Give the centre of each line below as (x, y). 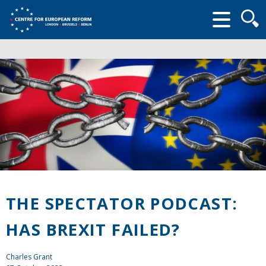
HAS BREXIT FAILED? (93, 229)
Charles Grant (29, 256)
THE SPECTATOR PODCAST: (122, 203)
